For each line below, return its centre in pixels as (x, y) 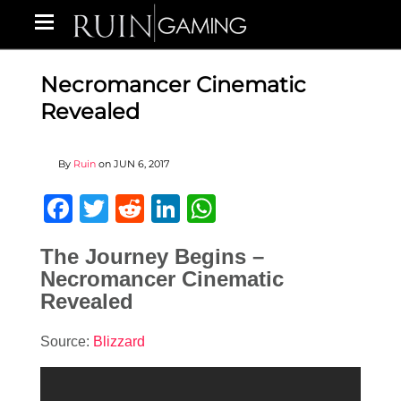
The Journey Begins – (152, 256)
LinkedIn (235, 209)
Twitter (151, 209)
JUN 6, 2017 (141, 164)
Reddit (186, 209)
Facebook (136, 209)
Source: (67, 341)
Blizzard (119, 341)
